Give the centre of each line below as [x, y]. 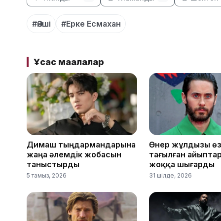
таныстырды [53, 165]
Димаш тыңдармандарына [81, 145]
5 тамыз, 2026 [47, 176]
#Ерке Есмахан [91, 23]
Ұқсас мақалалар [69, 62]
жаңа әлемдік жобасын [74, 155]
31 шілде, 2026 [170, 176]
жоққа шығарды [182, 165]
